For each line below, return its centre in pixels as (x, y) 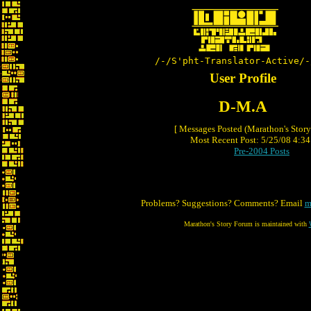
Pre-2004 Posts (262, 151)
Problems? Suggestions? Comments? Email (222, 203)
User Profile (243, 78)
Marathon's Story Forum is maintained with (246, 224)
